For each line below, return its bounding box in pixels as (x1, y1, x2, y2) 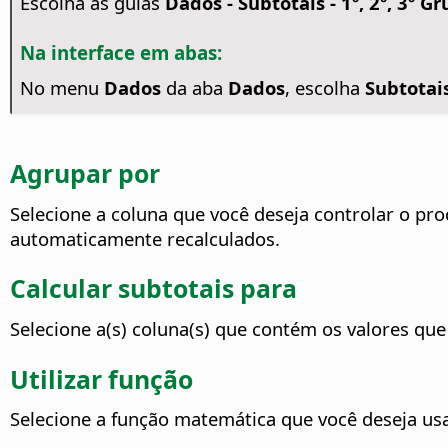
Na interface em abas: (19, 39, 222, 65)
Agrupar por (10, 156, 160, 191)
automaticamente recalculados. (10, 225, 280, 251)
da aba (160, 75, 228, 101)
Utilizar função (10, 361, 193, 396)
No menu (19, 75, 104, 101)
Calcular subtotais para (10, 271, 297, 306)
